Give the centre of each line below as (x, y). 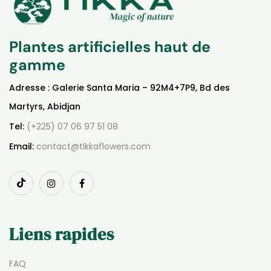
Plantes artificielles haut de (110, 47)
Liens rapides (62, 234)
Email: (21, 147)
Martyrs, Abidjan (45, 107)
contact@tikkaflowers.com (92, 147)
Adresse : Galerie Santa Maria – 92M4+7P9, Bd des (119, 88)
